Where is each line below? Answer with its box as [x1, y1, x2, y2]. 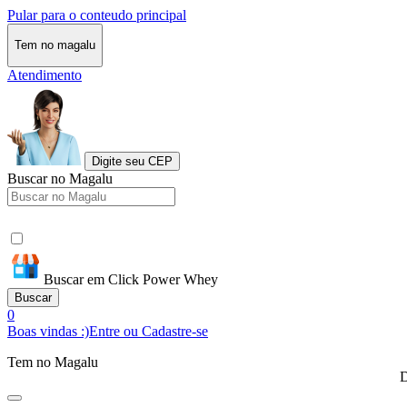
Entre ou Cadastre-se [89, 323, 208, 339]
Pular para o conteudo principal [7, 7, 186, 23]
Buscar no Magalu [7, 170, 113, 186]
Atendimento [7, 66, 82, 83]
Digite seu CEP [92, 154, 173, 168]
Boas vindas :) [7, 323, 89, 339]
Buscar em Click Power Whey [44, 271, 218, 287]
